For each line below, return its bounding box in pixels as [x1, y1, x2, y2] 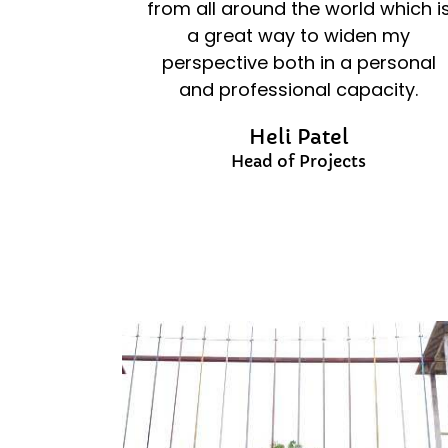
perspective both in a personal [161, 49, 436, 75]
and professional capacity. [179, 76, 419, 102]
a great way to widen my [187, 22, 411, 48]
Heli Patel [248, 124, 349, 150]
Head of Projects [231, 150, 367, 171]
